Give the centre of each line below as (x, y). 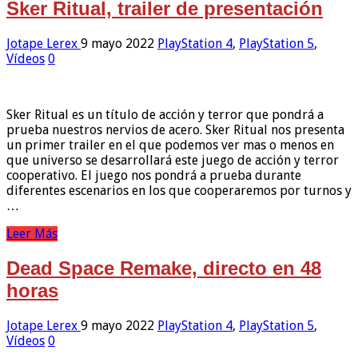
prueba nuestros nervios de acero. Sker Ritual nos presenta (175, 130)
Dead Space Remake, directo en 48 (164, 268)
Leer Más (32, 234)
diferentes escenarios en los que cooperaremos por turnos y (179, 191)
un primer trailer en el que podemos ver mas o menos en (170, 145)
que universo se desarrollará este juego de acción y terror (173, 161)
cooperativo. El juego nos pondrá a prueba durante (154, 176)
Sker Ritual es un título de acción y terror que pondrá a (165, 115)
